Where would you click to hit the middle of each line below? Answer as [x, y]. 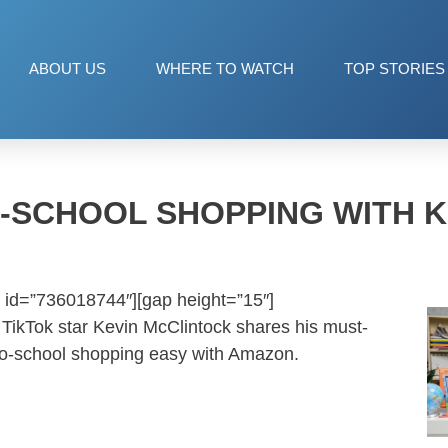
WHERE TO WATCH [225, 69]
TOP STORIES [394, 69]
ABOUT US [67, 69]
